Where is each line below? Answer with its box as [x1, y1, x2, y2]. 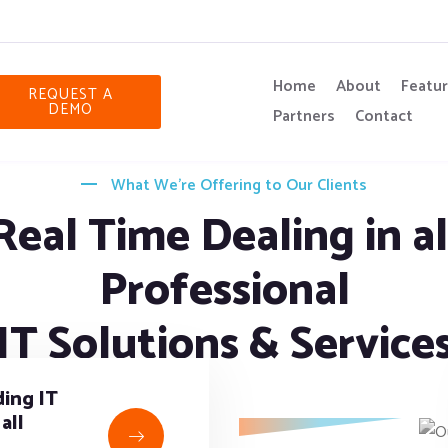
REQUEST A [28, 81, 114, 107]
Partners [272, 103, 335, 130]
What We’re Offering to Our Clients [111, 172, 367, 199]
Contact [354, 103, 413, 130]
